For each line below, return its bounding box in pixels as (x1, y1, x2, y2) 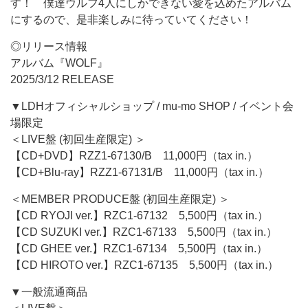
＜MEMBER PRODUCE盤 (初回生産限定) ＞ (10, 193, 230, 205)
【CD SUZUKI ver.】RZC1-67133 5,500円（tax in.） (10, 226, 277, 238)
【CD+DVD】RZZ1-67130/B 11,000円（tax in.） (10, 150, 258, 162)
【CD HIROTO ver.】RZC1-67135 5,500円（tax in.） (10, 259, 278, 271)
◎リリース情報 (10, 41, 87, 52)
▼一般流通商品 (10, 286, 87, 298)
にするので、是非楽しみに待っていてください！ (10, 14, 252, 25)
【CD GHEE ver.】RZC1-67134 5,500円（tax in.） (10, 243, 267, 254)
